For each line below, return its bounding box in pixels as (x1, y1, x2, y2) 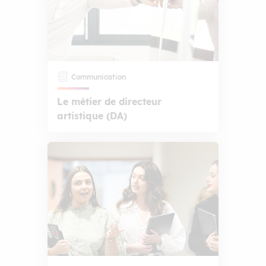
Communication (71, 72, 126, 81)
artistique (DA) (57, 110, 127, 122)
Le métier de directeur (57, 96, 161, 107)
